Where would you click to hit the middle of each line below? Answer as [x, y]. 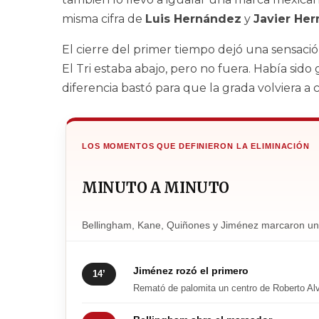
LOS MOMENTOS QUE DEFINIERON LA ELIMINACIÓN [196, 146]
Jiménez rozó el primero [191, 271]
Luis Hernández [193, 19]
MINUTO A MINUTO [156, 188]
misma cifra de [104, 19]
